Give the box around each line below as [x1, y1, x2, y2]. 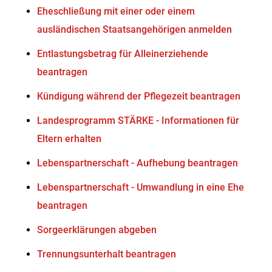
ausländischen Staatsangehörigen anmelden [37, 24, 233, 35]
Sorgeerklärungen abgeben [37, 224, 157, 236]
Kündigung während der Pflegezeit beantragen [37, 90, 241, 102]
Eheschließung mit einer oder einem [37, 5, 195, 17]
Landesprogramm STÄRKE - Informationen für [37, 115, 240, 126]
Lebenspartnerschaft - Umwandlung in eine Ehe [37, 182, 245, 193]
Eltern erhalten [37, 133, 102, 144]
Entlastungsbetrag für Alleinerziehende [37, 48, 209, 59]
